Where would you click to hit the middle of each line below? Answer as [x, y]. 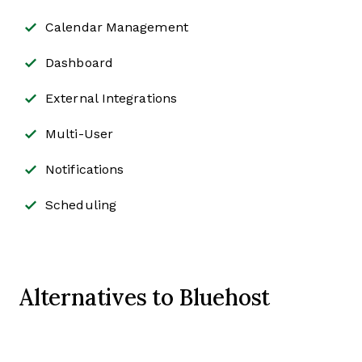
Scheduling [81, 205]
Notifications [85, 170]
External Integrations [112, 99]
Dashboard [79, 63]
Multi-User [79, 134]
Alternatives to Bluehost [145, 297]
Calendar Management [117, 27]
